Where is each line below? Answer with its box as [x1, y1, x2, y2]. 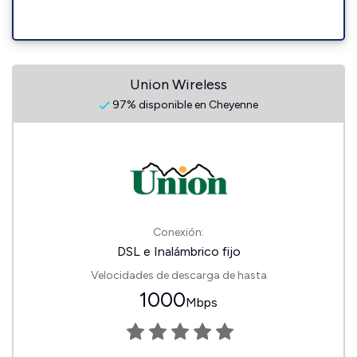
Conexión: [153, 226, 204, 239]
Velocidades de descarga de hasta [90, 269, 267, 282]
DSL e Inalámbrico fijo [116, 244, 241, 259]
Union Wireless [130, 76, 227, 93]
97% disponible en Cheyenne [110, 98, 258, 112]
